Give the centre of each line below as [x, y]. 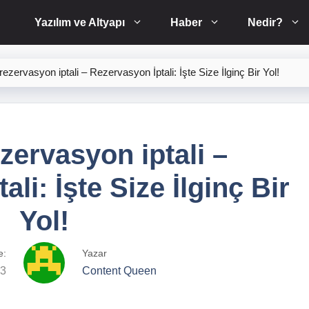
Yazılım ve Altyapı [80, 22]
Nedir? [265, 22]
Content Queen [119, 271]
